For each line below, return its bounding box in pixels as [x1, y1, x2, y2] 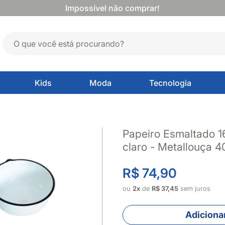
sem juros [178, 185, 210, 192]
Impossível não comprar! [65, 3, 160, 13]
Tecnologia [149, 77, 191, 88]
